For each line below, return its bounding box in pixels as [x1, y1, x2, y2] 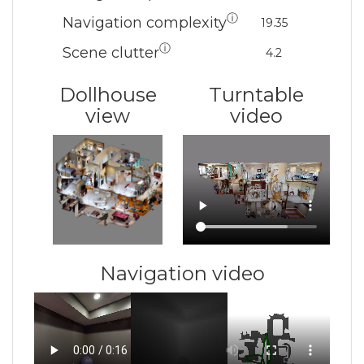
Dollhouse [58, 83, 157, 106]
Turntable [209, 83, 304, 106]
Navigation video [99, 261, 265, 285]
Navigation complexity [62, 14, 227, 32]
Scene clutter [62, 44, 159, 62]
